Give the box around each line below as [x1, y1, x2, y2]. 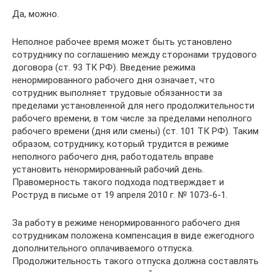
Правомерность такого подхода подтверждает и [12, 176, 224, 188]
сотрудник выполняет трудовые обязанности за [12, 87, 222, 98]
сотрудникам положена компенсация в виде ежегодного [12, 229, 254, 241]
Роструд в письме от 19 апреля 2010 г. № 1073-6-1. [12, 189, 228, 200]
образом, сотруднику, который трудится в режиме [12, 138, 229, 149]
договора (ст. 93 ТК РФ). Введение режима [12, 61, 195, 73]
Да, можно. [12, 8, 59, 19]
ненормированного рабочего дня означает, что [12, 74, 215, 86]
